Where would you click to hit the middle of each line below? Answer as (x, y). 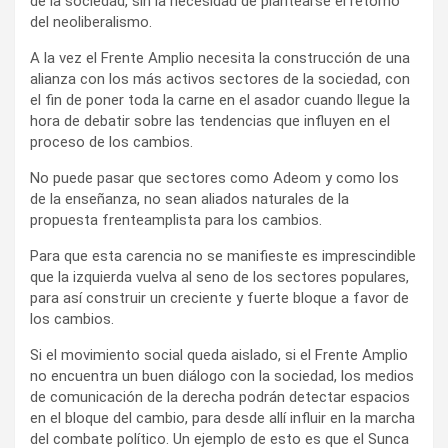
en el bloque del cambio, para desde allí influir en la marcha (222, 417)
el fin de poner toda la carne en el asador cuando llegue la (220, 99)
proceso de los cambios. (111, 141)
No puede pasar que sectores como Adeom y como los (214, 177)
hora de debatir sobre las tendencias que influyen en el (210, 120)
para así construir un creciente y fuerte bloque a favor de (219, 297)
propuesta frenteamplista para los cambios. (176, 219)
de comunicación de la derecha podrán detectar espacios (220, 396)
